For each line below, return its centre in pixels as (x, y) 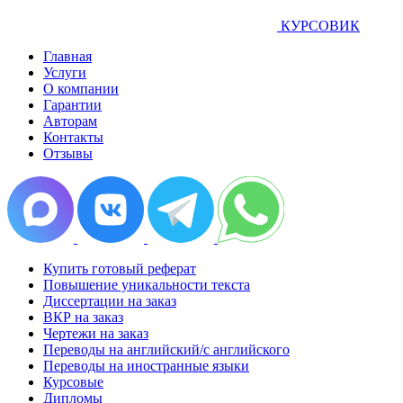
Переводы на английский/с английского (166, 349)
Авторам (70, 121)
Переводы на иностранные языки (146, 365)
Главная (67, 56)
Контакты (73, 137)
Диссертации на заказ (110, 300)
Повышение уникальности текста (147, 284)
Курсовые (73, 381)
